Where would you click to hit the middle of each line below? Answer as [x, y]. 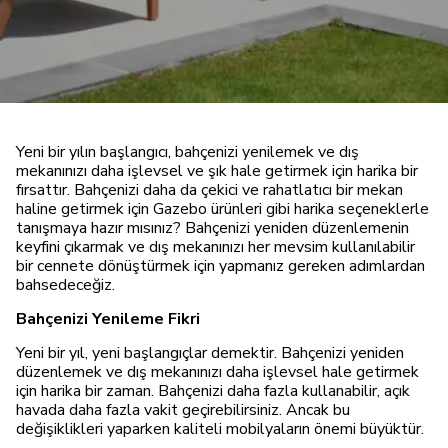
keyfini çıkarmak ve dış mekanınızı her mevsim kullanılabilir [215, 247]
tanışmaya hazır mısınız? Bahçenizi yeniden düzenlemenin [212, 228]
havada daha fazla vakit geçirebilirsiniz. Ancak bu [183, 410]
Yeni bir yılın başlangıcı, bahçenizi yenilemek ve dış [187, 152]
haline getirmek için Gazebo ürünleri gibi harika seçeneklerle [222, 209]
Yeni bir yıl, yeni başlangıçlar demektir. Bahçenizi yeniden [210, 353]
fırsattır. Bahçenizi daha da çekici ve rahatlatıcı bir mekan [209, 190]
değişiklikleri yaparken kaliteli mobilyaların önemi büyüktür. [220, 429]
